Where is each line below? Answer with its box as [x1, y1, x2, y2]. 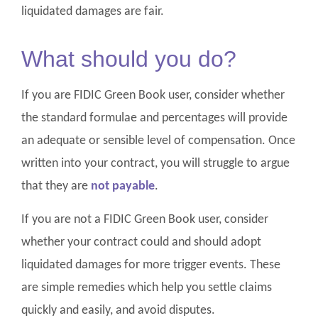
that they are [21, 180, 91, 194]
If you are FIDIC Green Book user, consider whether [21, 89, 285, 103]
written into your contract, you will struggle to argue [21, 157, 290, 171]
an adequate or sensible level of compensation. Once [21, 134, 295, 148]
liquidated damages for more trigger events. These [21, 258, 280, 272]
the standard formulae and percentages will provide [21, 111, 287, 126]
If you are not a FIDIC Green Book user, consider [21, 212, 268, 226]
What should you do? [21, 46, 236, 72]
